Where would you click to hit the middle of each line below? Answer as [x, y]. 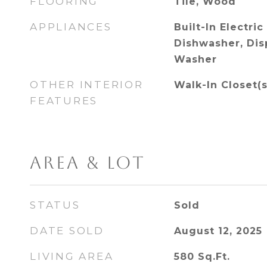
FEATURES [64, 101]
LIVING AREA [72, 256]
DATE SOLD [67, 231]
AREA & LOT [88, 163]
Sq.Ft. [214, 257]
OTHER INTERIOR [87, 85]
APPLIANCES [71, 27]
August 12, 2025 [218, 231]
